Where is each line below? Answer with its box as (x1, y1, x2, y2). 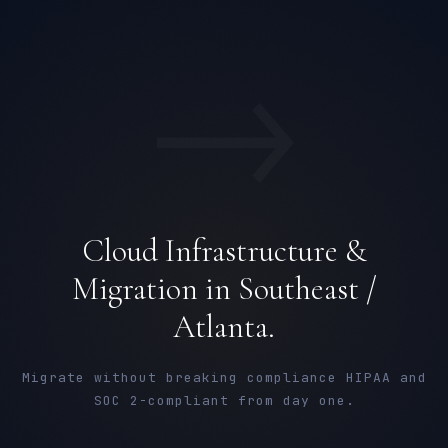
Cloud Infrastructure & (81, 231, 367, 270)
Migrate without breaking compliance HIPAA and (21, 369, 427, 386)
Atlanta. (173, 307, 275, 346)
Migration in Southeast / (71, 269, 377, 308)
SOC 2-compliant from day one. (93, 392, 355, 409)
